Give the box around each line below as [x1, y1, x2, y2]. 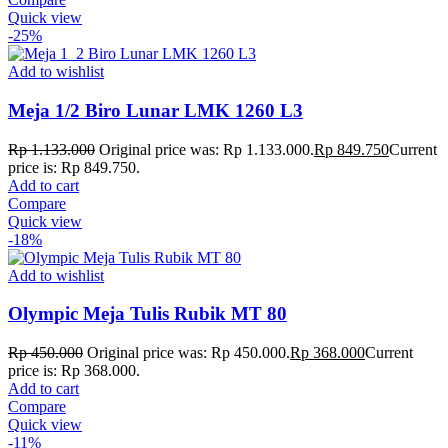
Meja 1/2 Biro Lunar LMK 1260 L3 [8, 99, 303, 121]
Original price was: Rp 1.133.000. [99, 140, 314, 158]
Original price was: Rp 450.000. [87, 344, 290, 362]
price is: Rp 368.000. [8, 362, 140, 380]
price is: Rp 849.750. [8, 158, 140, 176]
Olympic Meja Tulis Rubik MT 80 [8, 303, 287, 325]
